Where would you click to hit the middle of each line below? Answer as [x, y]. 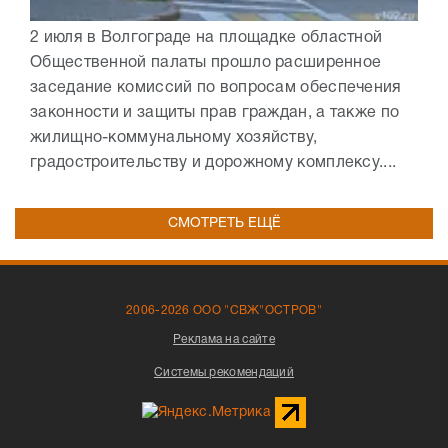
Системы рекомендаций [224, 372]
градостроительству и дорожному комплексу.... [213, 162]
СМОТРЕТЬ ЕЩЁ [224, 223]
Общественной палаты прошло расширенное [206, 62]
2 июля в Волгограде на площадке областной [206, 37]
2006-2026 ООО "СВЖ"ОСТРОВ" [224, 310]
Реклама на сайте [224, 339]
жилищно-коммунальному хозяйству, [174, 137]
